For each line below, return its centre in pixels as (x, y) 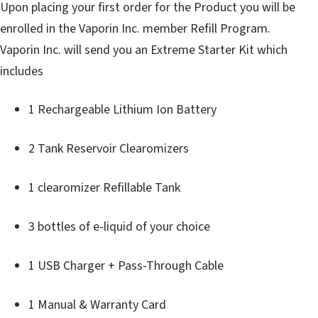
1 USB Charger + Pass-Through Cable (126, 266)
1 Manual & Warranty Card (97, 305)
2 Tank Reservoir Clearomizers (109, 149)
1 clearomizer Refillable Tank (104, 188)
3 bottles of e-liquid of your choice (119, 227)
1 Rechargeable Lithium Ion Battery (122, 110)
